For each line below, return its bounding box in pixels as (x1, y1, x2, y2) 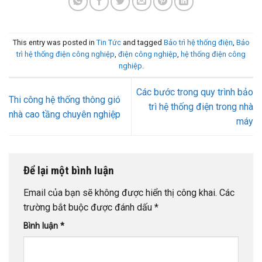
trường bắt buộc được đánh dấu (23, 201, 154, 213)
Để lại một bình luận (23, 164, 116, 178)
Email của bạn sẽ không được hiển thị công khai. (23, 187, 217, 198)
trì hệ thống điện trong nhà (149, 101, 253, 112)
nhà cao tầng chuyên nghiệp (9, 108, 120, 120)
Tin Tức (96, 38, 121, 47)
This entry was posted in (12, 38, 96, 47)
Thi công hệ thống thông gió (9, 94, 120, 105)
